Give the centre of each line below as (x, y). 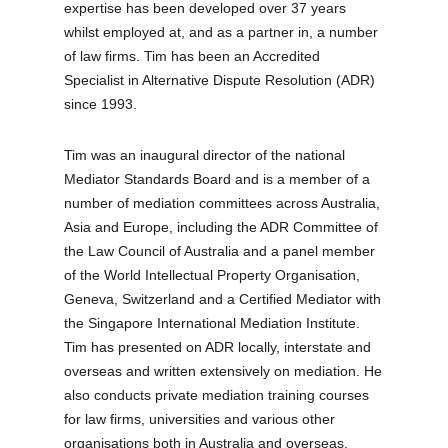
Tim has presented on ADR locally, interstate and (218, 346)
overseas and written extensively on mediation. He (223, 370)
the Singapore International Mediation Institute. (212, 322)
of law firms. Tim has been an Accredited (192, 55)
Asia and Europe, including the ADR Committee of (221, 226)
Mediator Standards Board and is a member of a (217, 178)
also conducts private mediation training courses (217, 394)
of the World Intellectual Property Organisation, (212, 274)
